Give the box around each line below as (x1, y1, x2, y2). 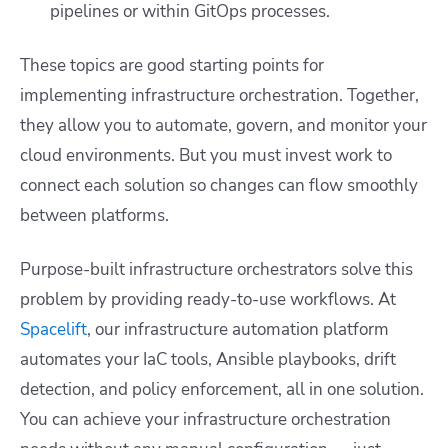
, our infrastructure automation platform (87, 318, 389, 342)
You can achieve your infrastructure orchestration (20, 408, 391, 432)
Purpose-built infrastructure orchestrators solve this (20, 258, 413, 282)
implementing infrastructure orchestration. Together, (20, 84, 419, 108)
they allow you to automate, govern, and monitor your (20, 114, 427, 138)
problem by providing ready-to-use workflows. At (20, 288, 396, 312)
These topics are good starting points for (20, 54, 324, 78)
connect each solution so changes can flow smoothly (20, 174, 418, 198)
